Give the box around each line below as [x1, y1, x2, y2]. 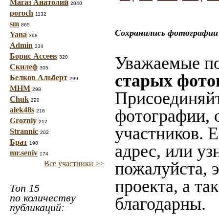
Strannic [10, 127, 38, 135]
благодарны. [115, 194, 206, 214]
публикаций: [10, 201, 65, 214]
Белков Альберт [10, 73, 67, 82]
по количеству [10, 192, 76, 204]
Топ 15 [10, 182, 40, 194]
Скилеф [10, 63, 38, 71]
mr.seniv [10, 149, 38, 157]
